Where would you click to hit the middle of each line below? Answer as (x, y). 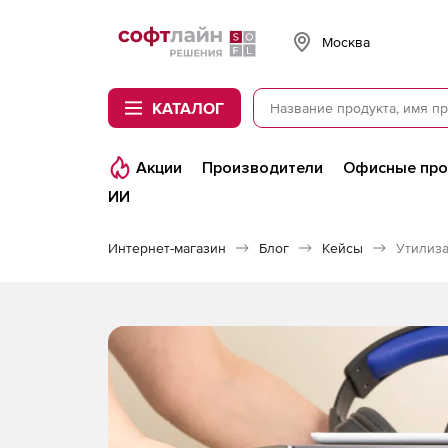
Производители (262, 168)
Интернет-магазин (167, 248)
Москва (346, 41)
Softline (130, 31)
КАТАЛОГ (188, 108)
